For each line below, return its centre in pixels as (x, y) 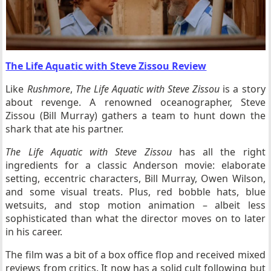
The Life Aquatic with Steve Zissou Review (106, 66)
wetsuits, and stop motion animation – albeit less (135, 205)
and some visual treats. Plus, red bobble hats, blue (135, 192)
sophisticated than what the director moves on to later (135, 218)
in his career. (34, 232)
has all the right (218, 152)
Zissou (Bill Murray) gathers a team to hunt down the (135, 116)
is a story (243, 89)
